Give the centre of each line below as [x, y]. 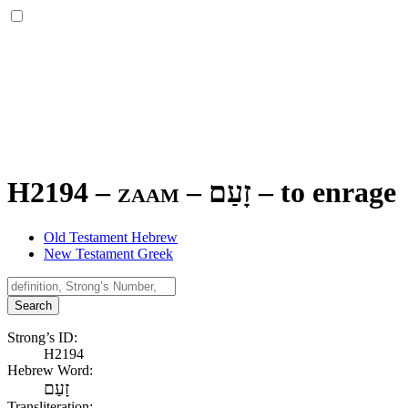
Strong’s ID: [42, 337]
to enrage [338, 193]
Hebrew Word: [50, 370]
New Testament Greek [108, 253]
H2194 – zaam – [108, 193]
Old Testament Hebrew [111, 237]
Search [33, 305]
